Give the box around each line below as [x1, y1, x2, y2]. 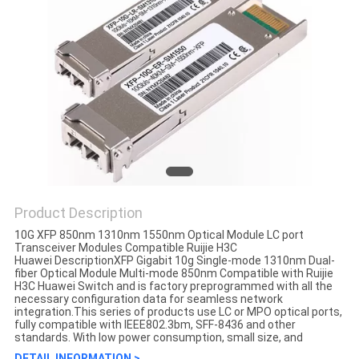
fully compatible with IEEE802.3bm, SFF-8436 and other [14, 318, 296, 332]
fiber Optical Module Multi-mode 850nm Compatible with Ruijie [14, 267, 333, 280]
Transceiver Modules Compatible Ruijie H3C [14, 241, 237, 255]
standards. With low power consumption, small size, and [14, 331, 303, 345]
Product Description [14, 204, 143, 222]
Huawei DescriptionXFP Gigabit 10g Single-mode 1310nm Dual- [14, 254, 335, 268]
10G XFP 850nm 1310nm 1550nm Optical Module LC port [14, 228, 304, 242]
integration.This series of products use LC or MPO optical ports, [14, 305, 342, 319]
